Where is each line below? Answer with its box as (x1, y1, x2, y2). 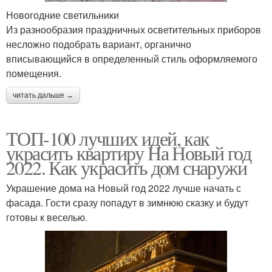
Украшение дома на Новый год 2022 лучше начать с (6, 180, 241, 195)
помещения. (6, 66, 61, 80)
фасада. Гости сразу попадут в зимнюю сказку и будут (6, 195, 248, 209)
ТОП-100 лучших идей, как (6, 124, 209, 151)
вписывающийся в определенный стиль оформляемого (6, 51, 257, 66)
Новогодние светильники (6, 7, 119, 22)
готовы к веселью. (6, 209, 87, 224)
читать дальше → (13, 90, 73, 100)
